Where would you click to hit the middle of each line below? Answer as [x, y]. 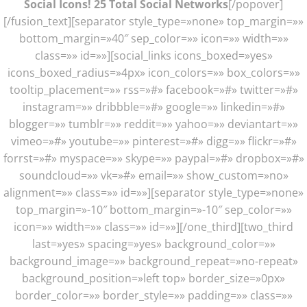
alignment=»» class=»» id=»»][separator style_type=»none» [153, 192]
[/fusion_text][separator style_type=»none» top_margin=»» [153, 21]
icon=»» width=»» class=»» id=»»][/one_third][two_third [153, 226]
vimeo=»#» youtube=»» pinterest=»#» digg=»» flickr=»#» [153, 141]
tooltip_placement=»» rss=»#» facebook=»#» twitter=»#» [153, 89]
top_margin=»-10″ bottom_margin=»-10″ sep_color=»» [153, 209]
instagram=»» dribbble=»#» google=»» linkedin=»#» [153, 107]
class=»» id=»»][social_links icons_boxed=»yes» [153, 55]
